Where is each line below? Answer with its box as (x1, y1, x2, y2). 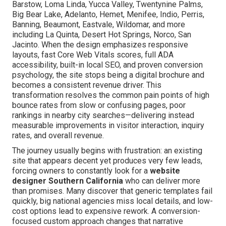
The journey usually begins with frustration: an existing (12, 146, 202, 156)
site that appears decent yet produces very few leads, (12, 156, 202, 166)
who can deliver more (123, 176, 200, 186)
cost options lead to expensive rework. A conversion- (12, 206, 200, 216)
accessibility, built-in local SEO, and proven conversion (12, 60, 203, 70)
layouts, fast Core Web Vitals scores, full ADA (12, 50, 174, 60)
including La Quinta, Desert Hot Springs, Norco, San (12, 30, 191, 40)
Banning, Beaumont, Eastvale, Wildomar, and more (12, 20, 185, 30)
